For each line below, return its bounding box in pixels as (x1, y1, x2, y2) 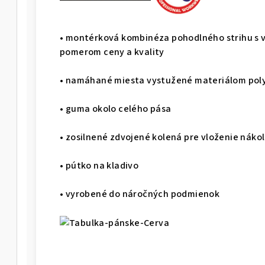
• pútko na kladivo (60, 159, 139, 172)
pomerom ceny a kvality (60, 45, 164, 59)
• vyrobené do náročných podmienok (60, 187, 220, 201)
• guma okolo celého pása (60, 102, 172, 115)
